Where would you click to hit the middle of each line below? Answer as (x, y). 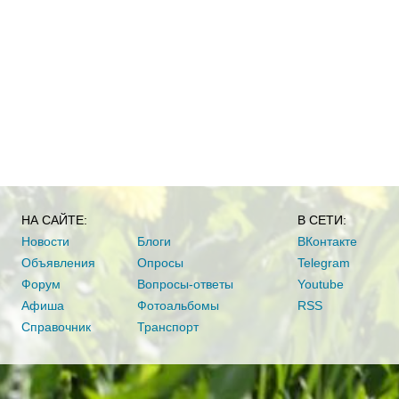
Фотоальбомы (178, 305)
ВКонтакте (327, 241)
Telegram (324, 263)
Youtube (321, 284)
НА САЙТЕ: (54, 220)
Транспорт (168, 327)
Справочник (56, 327)
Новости (45, 241)
